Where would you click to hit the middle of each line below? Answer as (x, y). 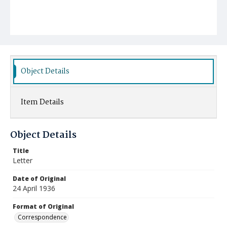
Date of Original (39, 179)
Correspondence (42, 217)
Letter (23, 160)
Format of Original (43, 206)
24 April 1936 (34, 188)
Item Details (42, 102)
